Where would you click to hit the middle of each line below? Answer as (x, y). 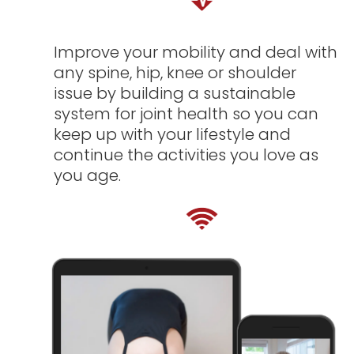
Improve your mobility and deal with (196, 52)
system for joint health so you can (186, 113)
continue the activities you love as (186, 154)
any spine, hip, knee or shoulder (175, 72)
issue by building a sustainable (175, 93)
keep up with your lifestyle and (173, 134)
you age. (88, 175)
